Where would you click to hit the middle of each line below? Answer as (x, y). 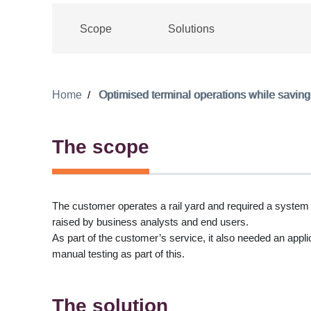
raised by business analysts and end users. (151, 222)
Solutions (191, 28)
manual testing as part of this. (118, 254)
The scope (100, 147)
